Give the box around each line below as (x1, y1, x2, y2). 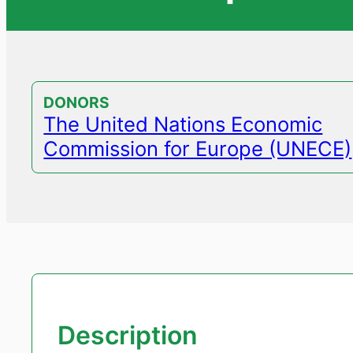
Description (57, 320, 198, 351)
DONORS (43, 93, 110, 113)
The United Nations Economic (43, 112, 323, 137)
